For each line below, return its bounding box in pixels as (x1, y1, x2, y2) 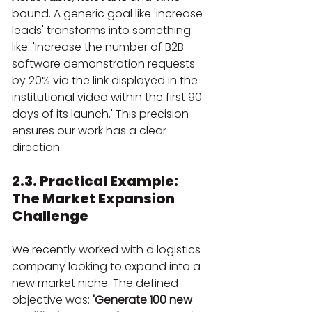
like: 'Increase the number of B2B (12, 38, 187, 55)
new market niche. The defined (12, 274, 181, 291)
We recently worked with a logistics (12, 241, 203, 258)
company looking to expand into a (12, 258, 203, 274)
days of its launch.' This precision (12, 105, 192, 122)
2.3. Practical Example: (12, 171, 181, 191)
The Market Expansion (12, 188, 178, 208)
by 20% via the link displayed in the (12, 72, 201, 88)
